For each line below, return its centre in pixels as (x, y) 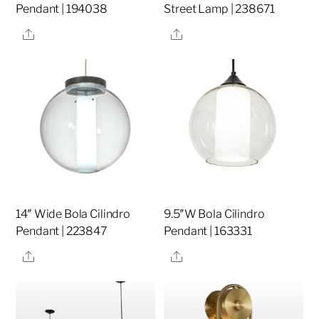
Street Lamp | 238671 (220, 9)
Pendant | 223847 (62, 231)
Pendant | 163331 (208, 231)
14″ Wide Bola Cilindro (73, 214)
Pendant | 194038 (62, 9)
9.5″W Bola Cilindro (214, 214)
